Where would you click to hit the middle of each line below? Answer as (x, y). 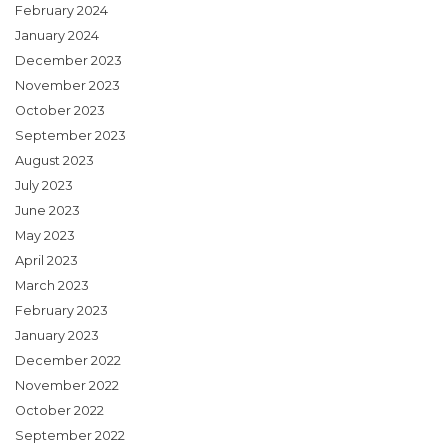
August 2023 (54, 161)
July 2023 (44, 186)
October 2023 (60, 111)
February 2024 (61, 11)
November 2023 (67, 86)
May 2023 (45, 236)
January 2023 (57, 336)
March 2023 (52, 286)
